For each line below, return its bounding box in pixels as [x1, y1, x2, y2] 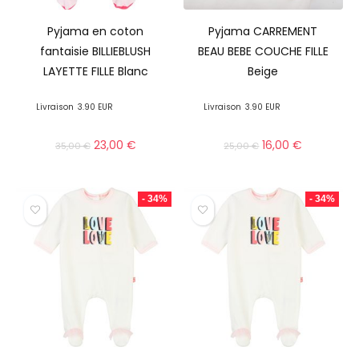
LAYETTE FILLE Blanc [42, 63, 148, 80]
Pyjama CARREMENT [208, 23, 318, 40]
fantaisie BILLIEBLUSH [40, 43, 151, 60]
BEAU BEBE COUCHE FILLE [197, 43, 329, 60]
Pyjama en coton [47, 23, 144, 40]
